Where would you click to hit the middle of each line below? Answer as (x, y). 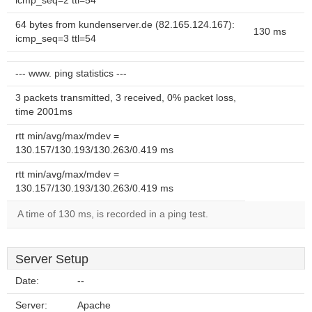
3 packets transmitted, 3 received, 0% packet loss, (126, 98)
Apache (94, 305)
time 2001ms (44, 112)
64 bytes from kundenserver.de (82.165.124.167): (125, 25)
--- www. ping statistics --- (71, 73)
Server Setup (52, 259)
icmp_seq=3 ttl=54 (56, 39)
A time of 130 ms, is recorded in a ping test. (113, 214)
